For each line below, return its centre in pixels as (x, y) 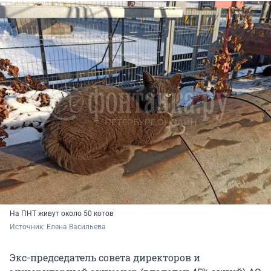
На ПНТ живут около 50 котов (62, 214)
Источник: (28, 227)
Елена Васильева (76, 227)
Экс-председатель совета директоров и (105, 258)
